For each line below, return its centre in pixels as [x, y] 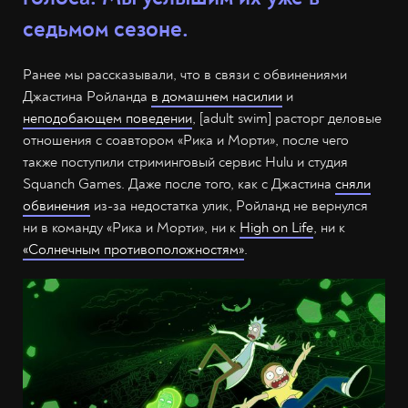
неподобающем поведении [107, 118]
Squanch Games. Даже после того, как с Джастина [179, 184]
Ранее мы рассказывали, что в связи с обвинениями [185, 75]
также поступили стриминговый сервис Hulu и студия [185, 162]
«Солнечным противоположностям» [133, 250]
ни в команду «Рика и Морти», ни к [131, 228]
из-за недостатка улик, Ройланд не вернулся [229, 206]
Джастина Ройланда [87, 97]
